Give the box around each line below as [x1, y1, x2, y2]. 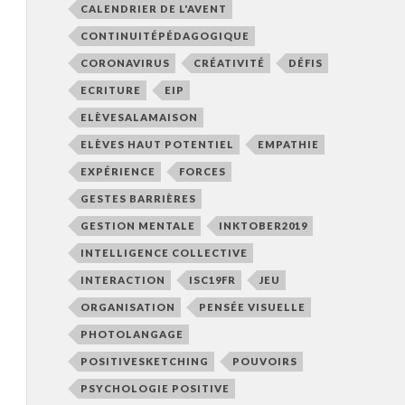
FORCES [178, 165, 226, 177]
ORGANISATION [80, 300, 175, 313]
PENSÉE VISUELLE [198, 300, 306, 313]
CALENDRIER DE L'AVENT [80, 2, 227, 14]
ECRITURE [80, 83, 141, 96]
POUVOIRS [231, 354, 297, 367]
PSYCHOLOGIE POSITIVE [80, 381, 230, 394]
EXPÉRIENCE [80, 165, 155, 177]
